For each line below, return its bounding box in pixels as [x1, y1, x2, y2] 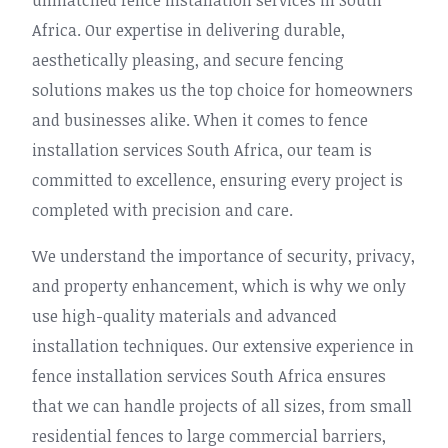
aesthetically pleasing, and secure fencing [32, 49, 344, 71]
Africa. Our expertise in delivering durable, [32, 19, 345, 41]
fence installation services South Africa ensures [32, 365, 386, 387]
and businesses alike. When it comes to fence [32, 109, 368, 131]
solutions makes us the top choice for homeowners [32, 79, 413, 101]
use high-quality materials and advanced [32, 305, 337, 327]
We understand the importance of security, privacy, [32, 245, 415, 267]
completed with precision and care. [32, 199, 293, 221]
